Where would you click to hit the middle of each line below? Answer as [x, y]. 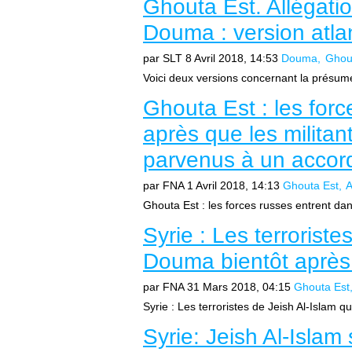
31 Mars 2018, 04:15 [239, 287]
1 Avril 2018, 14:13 [233, 185]
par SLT [163, 58]
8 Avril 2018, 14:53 [232, 58]
